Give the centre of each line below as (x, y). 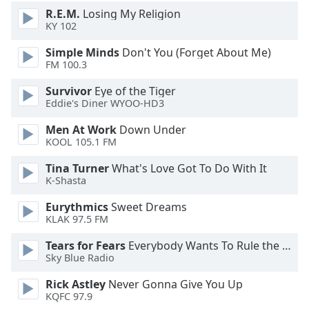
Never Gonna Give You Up (174, 284)
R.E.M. (63, 14)
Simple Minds (82, 52)
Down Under (151, 130)
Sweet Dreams (148, 207)
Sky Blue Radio (80, 258)
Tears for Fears (86, 246)
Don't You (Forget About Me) (195, 52)
